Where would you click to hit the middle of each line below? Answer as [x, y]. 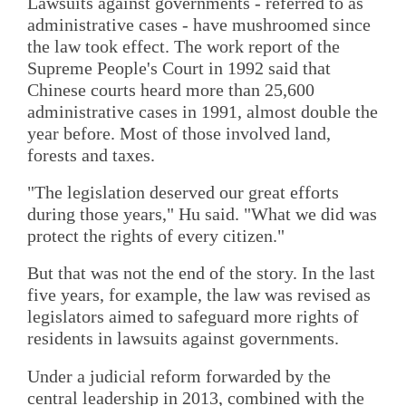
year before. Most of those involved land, [179, 133]
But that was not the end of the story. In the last [201, 273]
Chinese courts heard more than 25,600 [171, 89]
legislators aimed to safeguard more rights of [193, 317]
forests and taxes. [91, 155]
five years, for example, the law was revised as [199, 295]
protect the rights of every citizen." [156, 235]
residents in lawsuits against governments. [183, 338]
